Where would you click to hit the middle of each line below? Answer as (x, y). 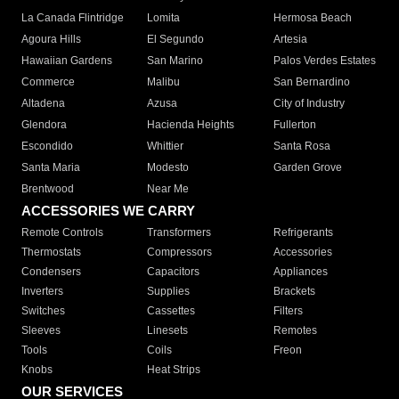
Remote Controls (62, 233)
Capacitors (174, 272)
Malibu (164, 82)
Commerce (48, 82)
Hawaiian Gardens (67, 61)
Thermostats (51, 252)
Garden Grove (307, 168)
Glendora (44, 125)
